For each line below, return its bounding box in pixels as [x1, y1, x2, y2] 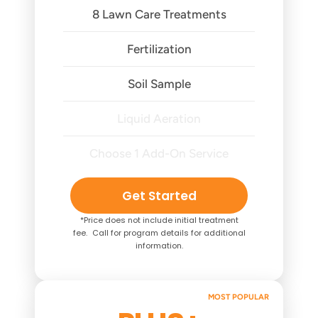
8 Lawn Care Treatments [92, 7, 226, 21]
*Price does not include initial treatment [79, 214, 238, 226]
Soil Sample [127, 77, 191, 91]
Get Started [121, 187, 197, 204]
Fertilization [126, 42, 192, 56]
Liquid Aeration [117, 111, 201, 126]
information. [135, 240, 183, 251]
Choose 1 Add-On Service [89, 146, 229, 160]
